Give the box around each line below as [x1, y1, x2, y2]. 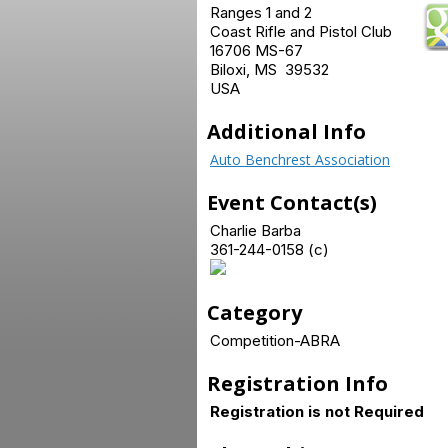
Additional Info [207, 118, 366, 145]
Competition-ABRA [210, 331, 340, 350]
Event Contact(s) [207, 189, 377, 216]
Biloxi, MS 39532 [210, 60, 329, 79]
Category [207, 299, 302, 326]
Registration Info [207, 370, 388, 397]
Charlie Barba [210, 221, 301, 240]
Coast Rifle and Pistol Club [210, 22, 392, 41]
